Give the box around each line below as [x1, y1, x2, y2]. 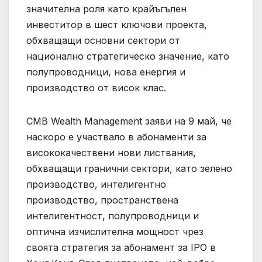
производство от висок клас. [26, 81, 166, 94]
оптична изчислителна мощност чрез [26, 225, 204, 237]
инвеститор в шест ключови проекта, [26, 18, 207, 30]
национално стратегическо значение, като [26, 50, 229, 62]
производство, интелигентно [26, 178, 166, 190]
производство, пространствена [26, 194, 178, 206]
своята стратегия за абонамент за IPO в [26, 241, 216, 253]
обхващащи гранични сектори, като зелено [26, 162, 232, 174]
